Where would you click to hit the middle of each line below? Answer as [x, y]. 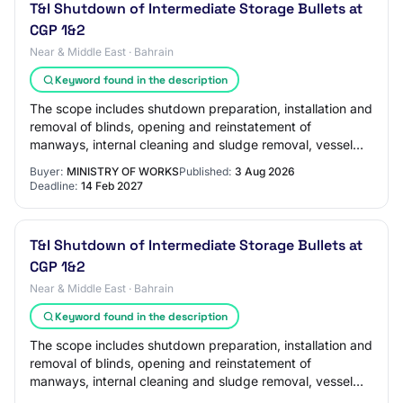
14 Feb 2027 [112, 186]
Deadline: [54, 186]
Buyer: [46, 171]
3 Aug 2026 [265, 171]
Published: [205, 171]
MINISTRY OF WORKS [123, 171]
